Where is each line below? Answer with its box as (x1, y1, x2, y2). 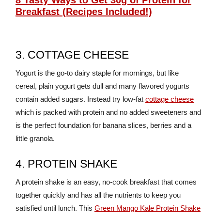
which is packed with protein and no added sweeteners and (15, 108, 201, 117)
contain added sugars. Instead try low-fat (15, 95, 145, 104)
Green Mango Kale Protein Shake (94, 204, 201, 213)
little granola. (15, 134, 55, 143)
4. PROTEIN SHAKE (15, 157, 117, 170)
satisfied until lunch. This (15, 204, 94, 213)
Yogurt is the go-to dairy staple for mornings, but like (15, 69, 179, 77)
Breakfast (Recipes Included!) (15, 6, 152, 17)
